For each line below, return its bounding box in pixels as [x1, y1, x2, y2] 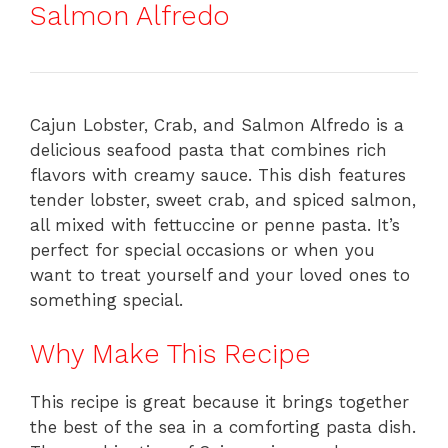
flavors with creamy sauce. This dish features [30, 164, 406, 185]
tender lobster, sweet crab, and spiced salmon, [30, 189, 416, 210]
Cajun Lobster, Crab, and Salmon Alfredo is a [30, 114, 404, 135]
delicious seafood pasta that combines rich [30, 139, 387, 160]
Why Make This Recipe [30, 338, 311, 371]
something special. [30, 289, 183, 310]
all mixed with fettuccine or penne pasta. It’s [30, 214, 400, 235]
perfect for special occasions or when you [30, 239, 375, 260]
